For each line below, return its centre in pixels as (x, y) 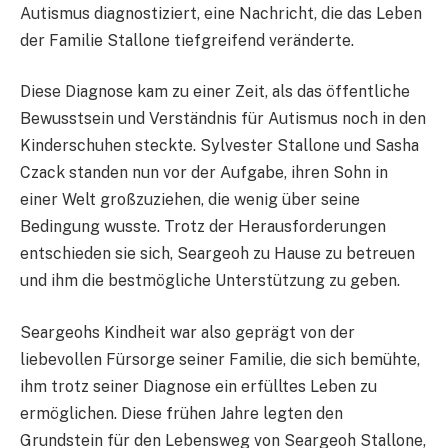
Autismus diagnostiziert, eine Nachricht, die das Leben (221, 13)
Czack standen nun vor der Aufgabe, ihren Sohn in (204, 173)
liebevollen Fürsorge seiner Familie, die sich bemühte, (220, 359)
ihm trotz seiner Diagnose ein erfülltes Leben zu (198, 386)
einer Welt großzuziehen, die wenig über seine (190, 200)
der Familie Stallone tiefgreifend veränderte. (187, 40)
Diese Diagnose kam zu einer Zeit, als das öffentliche (215, 92)
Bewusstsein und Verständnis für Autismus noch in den (223, 119)
